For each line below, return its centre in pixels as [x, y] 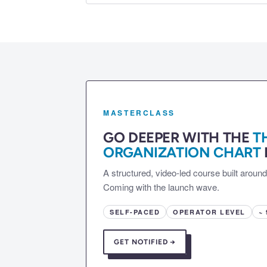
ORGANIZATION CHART [182, 153]
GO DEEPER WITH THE [178, 138]
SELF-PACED [135, 212]
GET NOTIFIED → [145, 242]
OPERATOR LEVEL [209, 212]
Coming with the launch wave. [161, 187]
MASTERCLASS [139, 113]
